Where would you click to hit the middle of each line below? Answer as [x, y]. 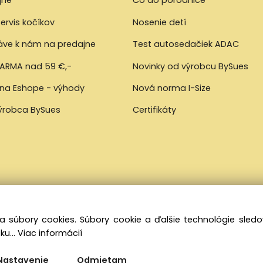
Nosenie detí [160, 22]
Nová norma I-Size [173, 88]
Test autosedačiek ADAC [186, 44]
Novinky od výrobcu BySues [191, 66]
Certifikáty [155, 110]
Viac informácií [50, 233]
